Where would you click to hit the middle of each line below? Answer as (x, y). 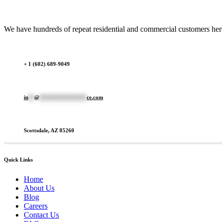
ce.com (95, 97)
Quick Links (18, 159)
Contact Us (41, 215)
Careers (36, 206)
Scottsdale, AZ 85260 (49, 130)
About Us (39, 188)
